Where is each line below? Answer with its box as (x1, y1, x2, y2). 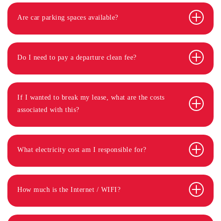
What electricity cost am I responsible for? (17, 146, 147, 153)
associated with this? (17, 106, 79, 113)
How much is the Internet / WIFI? (17, 185, 120, 193)
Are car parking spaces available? (17, 13, 118, 21)
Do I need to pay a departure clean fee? (17, 53, 137, 61)
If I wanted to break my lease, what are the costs (17, 93, 165, 101)
